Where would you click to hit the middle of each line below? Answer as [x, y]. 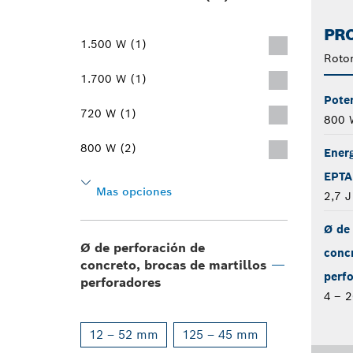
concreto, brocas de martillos [173, 265]
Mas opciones [134, 191]
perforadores [121, 282]
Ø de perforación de [143, 248]
